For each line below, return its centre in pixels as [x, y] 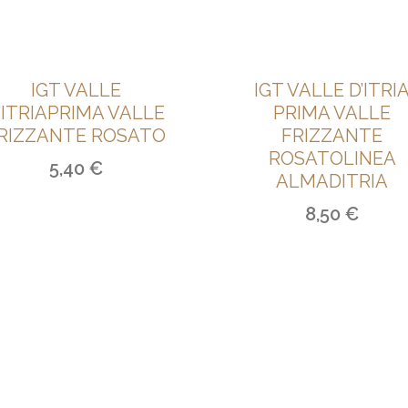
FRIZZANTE [332, 136]
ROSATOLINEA [332, 158]
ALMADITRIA [332, 181]
